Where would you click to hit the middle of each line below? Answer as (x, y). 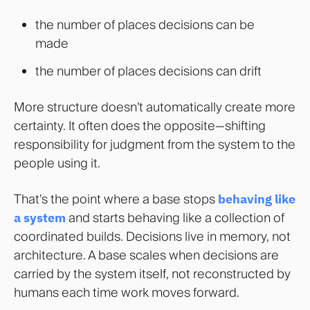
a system (40, 218)
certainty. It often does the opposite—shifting (140, 126)
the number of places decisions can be (145, 25)
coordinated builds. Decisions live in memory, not (152, 237)
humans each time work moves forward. (127, 293)
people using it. (57, 163)
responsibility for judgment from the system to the (155, 145)
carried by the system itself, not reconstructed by (152, 274)
